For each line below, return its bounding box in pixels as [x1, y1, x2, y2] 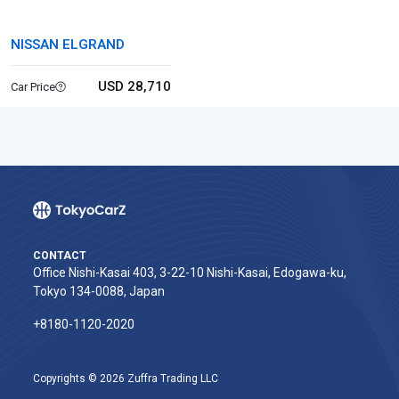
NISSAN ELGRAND [11, 37, 125, 53]
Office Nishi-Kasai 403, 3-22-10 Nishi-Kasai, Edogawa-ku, [33, 265, 346, 280]
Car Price [11, 79, 55, 94]
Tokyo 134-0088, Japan [33, 284, 165, 298]
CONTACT [33, 249, 86, 262]
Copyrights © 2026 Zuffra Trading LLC [33, 372, 218, 385]
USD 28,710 [97, 78, 171, 94]
